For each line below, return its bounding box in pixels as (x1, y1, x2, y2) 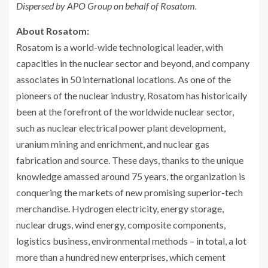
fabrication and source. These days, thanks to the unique (16, 154, 243, 166)
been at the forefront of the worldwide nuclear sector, (16, 105, 234, 117)
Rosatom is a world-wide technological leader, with (16, 41, 223, 53)
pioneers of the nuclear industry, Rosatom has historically (16, 89, 247, 101)
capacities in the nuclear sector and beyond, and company (16, 57, 249, 69)
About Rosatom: (16, 25, 89, 36)
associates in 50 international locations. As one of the (16, 73, 231, 85)
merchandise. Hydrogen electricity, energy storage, (16, 202, 224, 214)
